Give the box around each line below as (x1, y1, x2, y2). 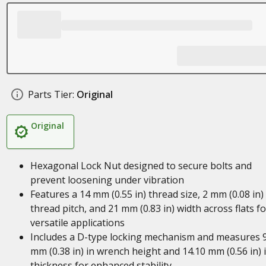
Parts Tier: (27, 88, 74, 101)
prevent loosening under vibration (30, 173, 184, 186)
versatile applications (30, 216, 125, 229)
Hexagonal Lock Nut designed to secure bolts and (30, 159, 252, 172)
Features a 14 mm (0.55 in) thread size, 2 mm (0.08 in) (30, 188, 264, 201)
